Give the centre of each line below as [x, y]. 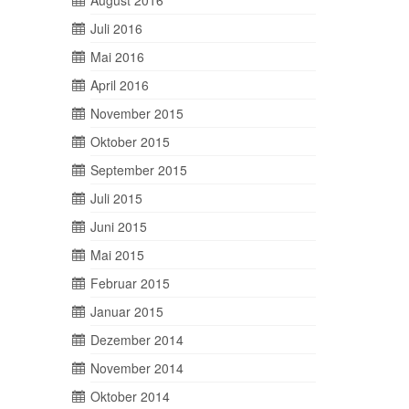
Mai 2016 [117, 57]
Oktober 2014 [130, 397]
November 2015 [136, 114]
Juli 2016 [116, 29]
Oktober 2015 [130, 142]
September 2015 [138, 170]
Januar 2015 [126, 312]
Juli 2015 [116, 199]
